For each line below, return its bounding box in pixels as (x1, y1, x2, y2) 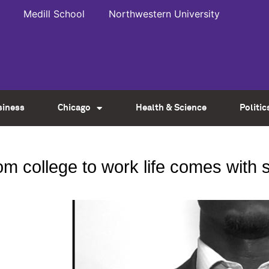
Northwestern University (109, 8, 220, 20)
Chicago (58, 103, 91, 112)
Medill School (23, 8, 85, 20)
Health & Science (135, 103, 207, 112)
